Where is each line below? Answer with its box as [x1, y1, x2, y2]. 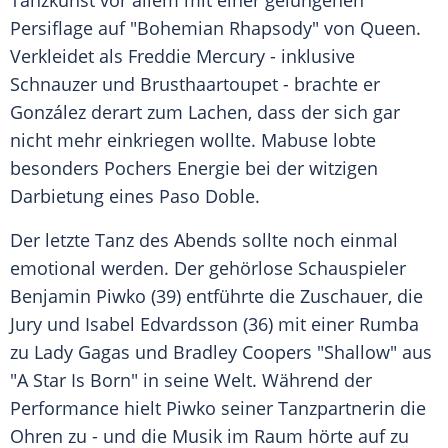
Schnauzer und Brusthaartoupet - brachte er [10, 72, 380, 97]
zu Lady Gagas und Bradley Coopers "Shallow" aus [10, 340, 432, 365]
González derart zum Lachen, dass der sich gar [10, 100, 400, 125]
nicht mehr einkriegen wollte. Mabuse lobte [10, 128, 376, 153]
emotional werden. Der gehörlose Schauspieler [10, 256, 406, 281]
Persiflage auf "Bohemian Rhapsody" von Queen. [10, 16, 421, 41]
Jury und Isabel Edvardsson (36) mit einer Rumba [10, 312, 419, 337]
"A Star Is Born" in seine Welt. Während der [10, 368, 372, 393]
